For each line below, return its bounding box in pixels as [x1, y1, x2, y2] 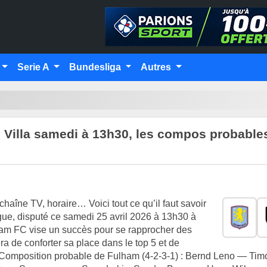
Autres [141, 62, 174, 72]
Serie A [17, 62, 52, 72]
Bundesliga [69, 62, 123, 72]
